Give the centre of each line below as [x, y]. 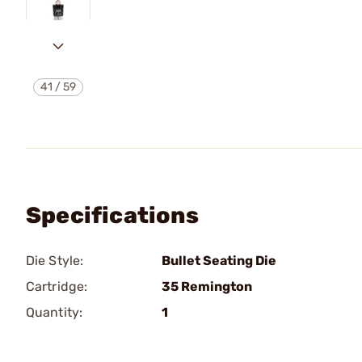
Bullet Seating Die [219, 261]
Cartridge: [57, 286]
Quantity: [54, 312]
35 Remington [207, 286]
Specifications [112, 215]
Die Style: [55, 261]
